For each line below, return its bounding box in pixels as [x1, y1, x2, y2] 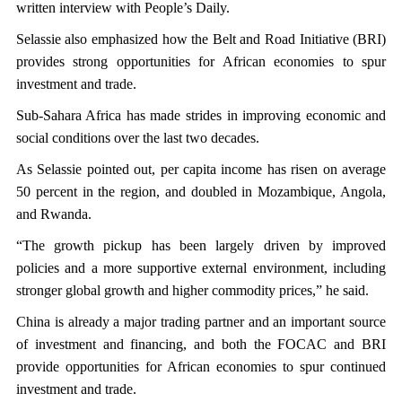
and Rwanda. [15, 206, 95, 222]
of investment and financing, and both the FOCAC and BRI [15, 336, 387, 352]
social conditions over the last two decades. [15, 130, 259, 145]
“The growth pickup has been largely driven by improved [15, 238, 387, 253]
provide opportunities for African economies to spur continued [15, 359, 387, 374]
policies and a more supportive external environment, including [15, 260, 387, 275]
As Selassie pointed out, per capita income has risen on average [15, 162, 387, 177]
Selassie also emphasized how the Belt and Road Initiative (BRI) [15, 31, 387, 47]
